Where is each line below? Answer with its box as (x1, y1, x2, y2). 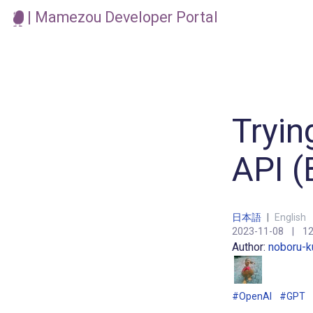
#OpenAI (232, 290, 272, 302)
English (275, 211, 306, 223)
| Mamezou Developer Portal (24, 8, 219, 26)
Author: (232, 240, 268, 254)
